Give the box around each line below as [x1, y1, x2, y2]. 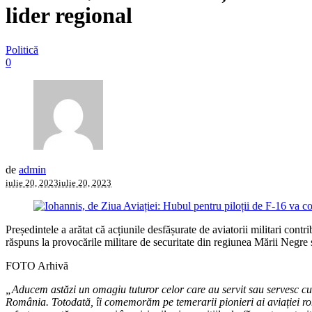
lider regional [6, 3, 132, 29]
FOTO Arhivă [6, 259, 68, 272]
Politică [6, 43, 38, 56]
